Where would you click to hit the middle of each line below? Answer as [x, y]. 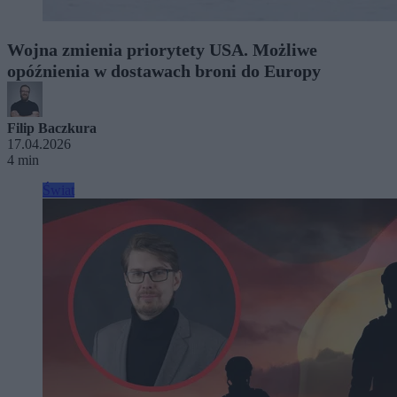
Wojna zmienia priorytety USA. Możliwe [162, 49]
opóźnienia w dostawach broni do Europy [164, 70]
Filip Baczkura [52, 128]
